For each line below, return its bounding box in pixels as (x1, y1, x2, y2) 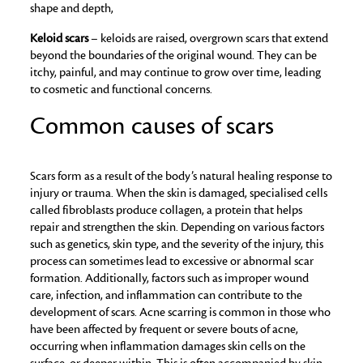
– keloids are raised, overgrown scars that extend (88, 30, 329, 47)
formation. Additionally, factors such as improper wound (30, 270, 310, 287)
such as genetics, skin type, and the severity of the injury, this (30, 236, 324, 253)
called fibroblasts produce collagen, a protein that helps (30, 202, 303, 219)
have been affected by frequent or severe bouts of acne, (30, 321, 299, 338)
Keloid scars (30, 30, 89, 47)
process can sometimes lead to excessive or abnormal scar (30, 253, 314, 270)
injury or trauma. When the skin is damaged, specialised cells (30, 185, 328, 202)
